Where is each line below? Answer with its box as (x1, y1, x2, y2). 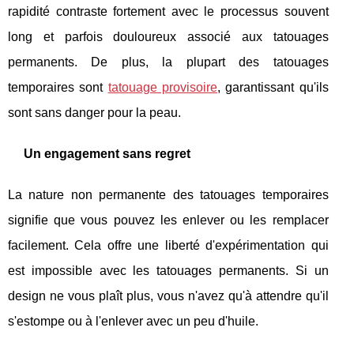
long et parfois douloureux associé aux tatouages (8, 30, 329, 44)
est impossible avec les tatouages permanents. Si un (8, 264, 329, 278)
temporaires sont (8, 81, 108, 95)
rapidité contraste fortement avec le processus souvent (8, 5, 329, 19)
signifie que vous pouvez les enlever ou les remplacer (8, 213, 329, 228)
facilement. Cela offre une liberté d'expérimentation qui (8, 239, 329, 253)
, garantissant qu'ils (217, 81, 329, 95)
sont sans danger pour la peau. (8, 106, 181, 120)
